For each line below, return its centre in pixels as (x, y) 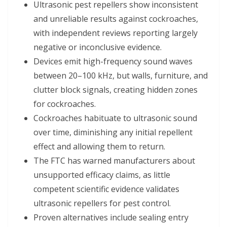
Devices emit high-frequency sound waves (113, 62)
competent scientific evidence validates (106, 189)
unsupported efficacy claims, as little (102, 175)
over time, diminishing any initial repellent (113, 133)
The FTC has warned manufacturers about (114, 161)
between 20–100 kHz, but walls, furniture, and (121, 76)
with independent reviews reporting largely (116, 33)
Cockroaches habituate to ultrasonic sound (115, 118)
